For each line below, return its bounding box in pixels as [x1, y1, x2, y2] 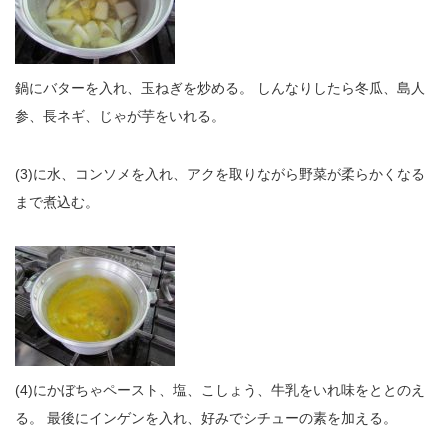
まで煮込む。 [15, 193, 99, 210]
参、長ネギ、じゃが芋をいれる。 [15, 107, 225, 124]
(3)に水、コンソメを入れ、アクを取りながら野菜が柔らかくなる [15, 165, 425, 182]
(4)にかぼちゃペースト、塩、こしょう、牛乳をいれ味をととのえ [15, 381, 425, 398]
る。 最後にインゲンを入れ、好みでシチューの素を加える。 [15, 409, 397, 426]
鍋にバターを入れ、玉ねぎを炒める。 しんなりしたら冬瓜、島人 [15, 79, 425, 96]
